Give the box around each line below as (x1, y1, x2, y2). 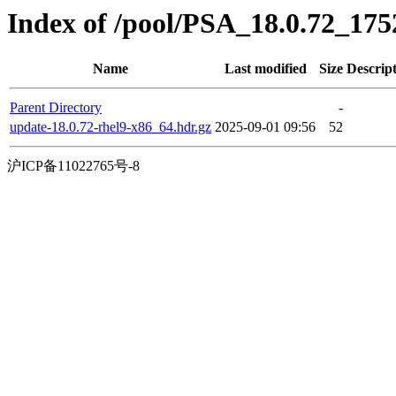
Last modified (224, 61, 307, 77)
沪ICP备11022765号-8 (7, 158, 140, 174)
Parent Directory (10, 100, 102, 116)
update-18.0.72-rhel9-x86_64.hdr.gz (10, 119, 211, 135)
